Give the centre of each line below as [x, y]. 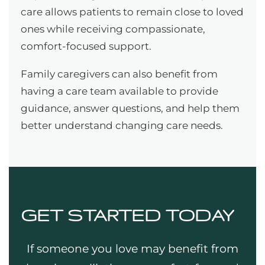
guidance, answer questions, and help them [130, 109]
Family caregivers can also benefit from [119, 74]
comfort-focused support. [86, 46]
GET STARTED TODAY [127, 215]
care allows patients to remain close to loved [132, 12]
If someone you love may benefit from [132, 249]
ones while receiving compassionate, [113, 29]
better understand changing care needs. [122, 126]
